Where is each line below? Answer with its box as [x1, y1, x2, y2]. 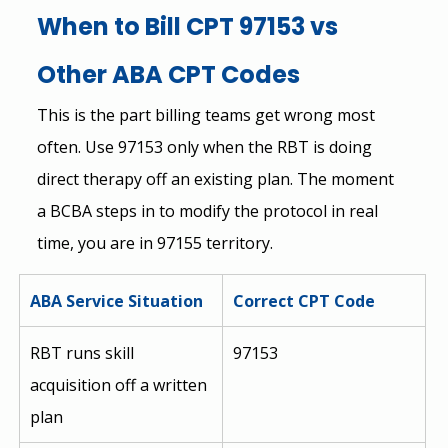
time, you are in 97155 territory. [36, 231, 273, 254]
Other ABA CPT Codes [36, 57, 300, 91]
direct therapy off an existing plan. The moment [36, 167, 398, 190]
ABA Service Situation [29, 289, 203, 312]
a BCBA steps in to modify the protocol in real [36, 199, 382, 222]
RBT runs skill [29, 341, 138, 364]
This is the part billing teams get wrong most [36, 103, 379, 126]
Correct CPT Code [232, 289, 375, 312]
